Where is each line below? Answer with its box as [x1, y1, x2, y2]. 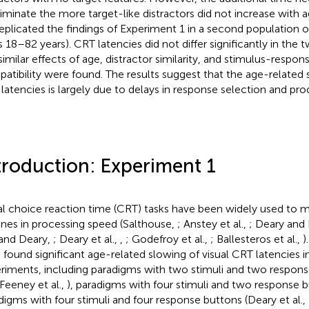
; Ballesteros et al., [210, 232, 303, 246]
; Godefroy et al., [125, 232, 210, 246]
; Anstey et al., [177, 217, 249, 230]
